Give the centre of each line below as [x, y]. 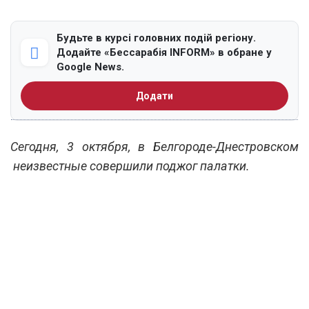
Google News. [90, 67]
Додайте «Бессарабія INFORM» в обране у [164, 52]
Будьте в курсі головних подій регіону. [156, 38]
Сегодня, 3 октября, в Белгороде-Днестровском [154, 146]
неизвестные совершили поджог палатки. [130, 166]
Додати [154, 96]
